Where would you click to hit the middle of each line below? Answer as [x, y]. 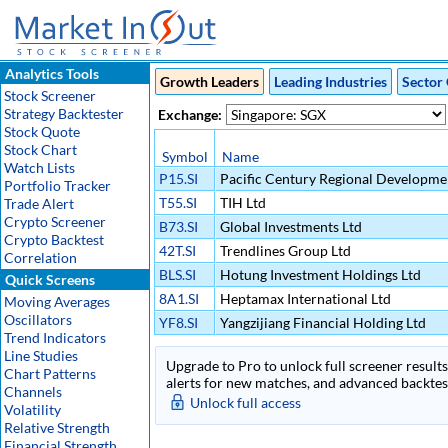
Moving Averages [57, 301]
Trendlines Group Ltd [284, 250]
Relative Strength [57, 427]
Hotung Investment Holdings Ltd [319, 274]
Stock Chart [40, 149]
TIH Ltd [241, 202]
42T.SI [177, 250]
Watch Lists [39, 167]
